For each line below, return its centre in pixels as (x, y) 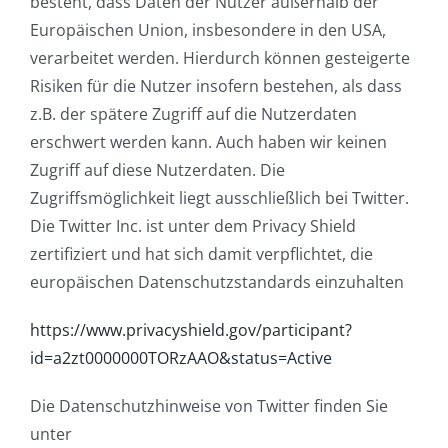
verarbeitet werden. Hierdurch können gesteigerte (220, 57)
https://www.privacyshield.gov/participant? (191, 329)
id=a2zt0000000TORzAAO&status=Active (181, 357)
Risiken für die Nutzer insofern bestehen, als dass (216, 85)
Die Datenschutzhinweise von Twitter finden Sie (209, 405)
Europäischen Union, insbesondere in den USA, (208, 29)
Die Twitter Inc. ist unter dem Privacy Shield (193, 225)
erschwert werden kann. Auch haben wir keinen (208, 141)
